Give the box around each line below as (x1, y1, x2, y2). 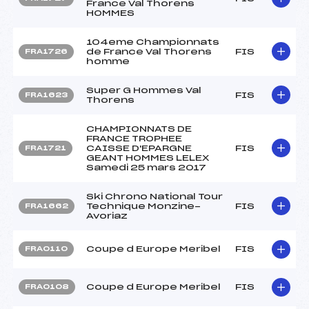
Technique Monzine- (86, 201, 201, 210)
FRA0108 (25, 283, 69, 290)
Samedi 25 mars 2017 (86, 163, 206, 172)
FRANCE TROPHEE (86, 134, 182, 143)
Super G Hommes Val (86, 86, 201, 94)
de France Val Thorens (86, 47, 212, 56)
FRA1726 (25, 48, 68, 55)
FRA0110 (25, 245, 68, 252)
